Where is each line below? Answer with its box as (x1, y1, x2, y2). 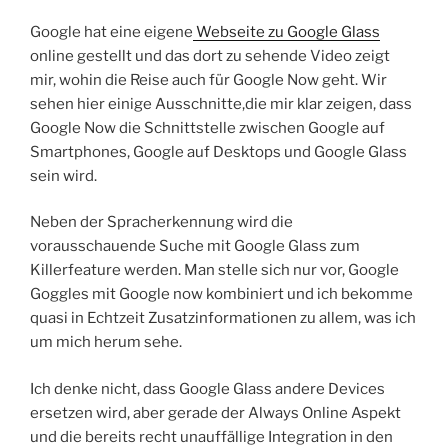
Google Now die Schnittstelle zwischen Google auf (30, 118, 385, 137)
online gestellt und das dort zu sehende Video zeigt (30, 46, 390, 65)
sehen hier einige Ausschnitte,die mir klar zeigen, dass (30, 94, 412, 113)
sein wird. (30, 166, 97, 185)
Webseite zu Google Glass (193, 22, 380, 41)
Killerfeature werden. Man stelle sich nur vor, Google (30, 261, 399, 280)
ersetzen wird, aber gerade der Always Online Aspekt (30, 403, 401, 422)
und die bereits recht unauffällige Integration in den (30, 427, 393, 446)
